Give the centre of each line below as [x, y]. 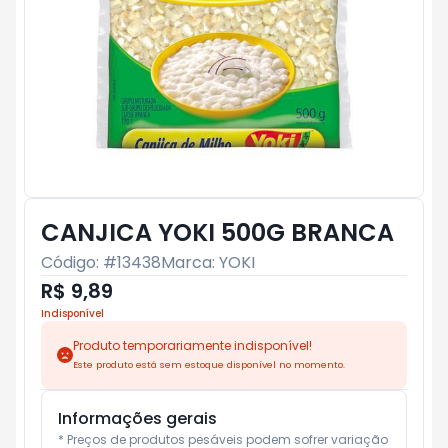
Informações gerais [137, 418]
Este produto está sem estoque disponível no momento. [209, 364]
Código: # [79, 262]
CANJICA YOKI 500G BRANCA [217, 232]
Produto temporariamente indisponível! [192, 345]
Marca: [190, 262]
